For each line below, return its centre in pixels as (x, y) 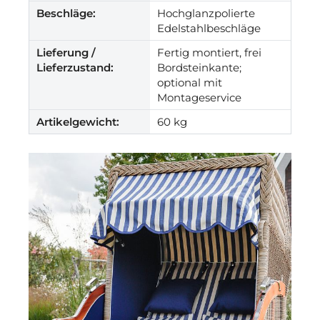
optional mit (190, 82)
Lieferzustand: (75, 67)
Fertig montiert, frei (209, 52)
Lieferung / (66, 52)
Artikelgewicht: (78, 121)
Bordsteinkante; (199, 67)
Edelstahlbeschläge (209, 28)
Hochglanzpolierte (206, 13)
